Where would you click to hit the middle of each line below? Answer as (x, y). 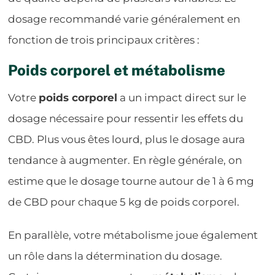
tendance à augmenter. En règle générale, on (125, 160)
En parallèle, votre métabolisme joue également (133, 235)
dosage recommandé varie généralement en (124, 19)
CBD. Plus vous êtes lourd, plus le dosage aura (127, 139)
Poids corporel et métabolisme (117, 70)
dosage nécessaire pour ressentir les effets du (126, 118)
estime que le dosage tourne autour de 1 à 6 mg (131, 181)
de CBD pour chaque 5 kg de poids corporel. (124, 202)
